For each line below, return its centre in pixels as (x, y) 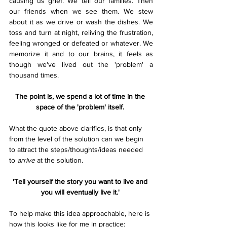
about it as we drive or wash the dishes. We (81, 22)
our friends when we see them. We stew (81, 11)
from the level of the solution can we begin (77, 139)
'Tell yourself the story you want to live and (81, 181)
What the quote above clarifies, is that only (77, 128)
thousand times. (35, 75)
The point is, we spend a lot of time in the (81, 96)
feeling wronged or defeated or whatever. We (81, 43)
